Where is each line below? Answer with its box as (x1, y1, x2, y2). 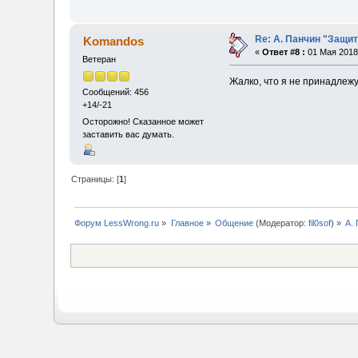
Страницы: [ (71, 174, 120, 185)
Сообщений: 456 (82, 86, 149, 97)
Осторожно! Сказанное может (82, 116, 205, 126)
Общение (215, 218, 254, 229)
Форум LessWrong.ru (74, 218, 160, 229)
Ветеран (82, 54, 117, 65)
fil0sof (308, 218, 332, 229)
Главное (170, 218, 204, 229)
